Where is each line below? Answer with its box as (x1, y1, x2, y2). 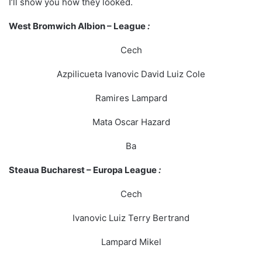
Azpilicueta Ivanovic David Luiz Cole (57, 68, 205, 80)
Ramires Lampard (95, 92, 167, 104)
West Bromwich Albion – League (9, 20, 146, 32)
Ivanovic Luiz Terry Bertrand (73, 212, 189, 224)
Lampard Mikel (101, 236, 161, 248)
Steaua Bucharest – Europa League (9, 164, 157, 176)
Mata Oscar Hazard (92, 116, 170, 128)
